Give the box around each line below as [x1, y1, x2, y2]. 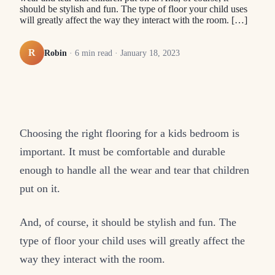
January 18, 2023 [120, 47, 180, 58]
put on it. [20, 182, 60, 195]
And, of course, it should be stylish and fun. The [20, 216, 236, 229]
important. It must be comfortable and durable [20, 145, 225, 158]
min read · [79, 47, 120, 58]
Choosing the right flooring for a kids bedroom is [20, 127, 239, 140]
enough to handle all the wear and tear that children [20, 164, 249, 177]
